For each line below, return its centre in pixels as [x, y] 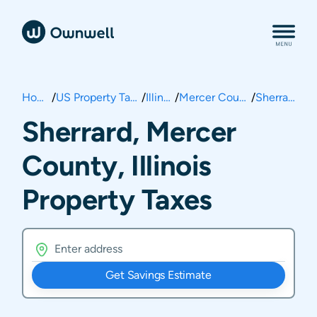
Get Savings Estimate [158, 275]
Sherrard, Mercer [129, 131]
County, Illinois [117, 165]
